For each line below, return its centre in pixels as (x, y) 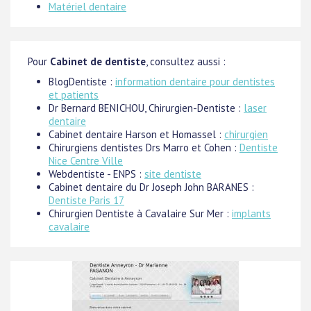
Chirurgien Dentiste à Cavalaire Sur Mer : (140, 213)
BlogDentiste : (82, 82)
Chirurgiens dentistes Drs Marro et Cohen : (144, 148)
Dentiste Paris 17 (86, 200)
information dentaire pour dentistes (195, 82)
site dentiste (173, 174)
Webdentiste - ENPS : (96, 174)
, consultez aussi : (186, 61)
